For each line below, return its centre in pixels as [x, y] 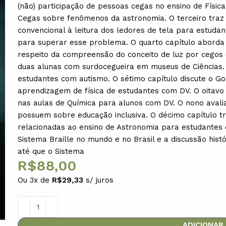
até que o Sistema [51, 151]
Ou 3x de [35, 180]
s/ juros [100, 180]
